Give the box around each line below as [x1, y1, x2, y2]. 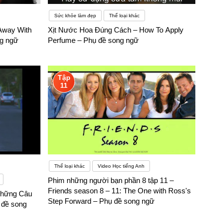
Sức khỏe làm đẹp [54, 13, 97, 19]
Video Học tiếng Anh [98, 163, 145, 169]
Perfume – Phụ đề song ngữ [48, 36, 139, 45]
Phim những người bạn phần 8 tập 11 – [48, 176, 174, 185]
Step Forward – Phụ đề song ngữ [48, 197, 155, 206]
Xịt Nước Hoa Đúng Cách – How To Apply [48, 26, 184, 35]
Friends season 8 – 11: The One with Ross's [48, 186, 191, 195]
